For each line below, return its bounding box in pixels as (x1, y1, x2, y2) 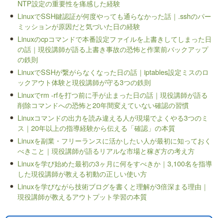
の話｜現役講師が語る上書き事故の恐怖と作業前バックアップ (18, 43, 209, 54)
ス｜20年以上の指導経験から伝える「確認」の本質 (18, 122, 176, 133)
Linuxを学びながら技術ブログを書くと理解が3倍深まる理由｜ (18, 181, 209, 191)
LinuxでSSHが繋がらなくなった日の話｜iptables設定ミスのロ (18, 66, 209, 77)
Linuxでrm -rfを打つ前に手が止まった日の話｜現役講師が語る (18, 89, 208, 100)
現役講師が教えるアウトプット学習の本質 (18, 191, 147, 201)
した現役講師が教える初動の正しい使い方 (18, 168, 147, 179)
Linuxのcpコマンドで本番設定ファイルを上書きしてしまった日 (18, 33, 212, 44)
